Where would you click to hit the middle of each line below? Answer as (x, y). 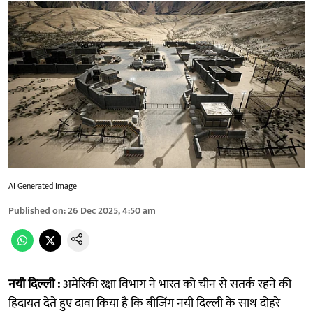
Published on (36, 210)
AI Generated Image (43, 185)
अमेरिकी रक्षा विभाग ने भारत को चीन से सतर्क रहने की (177, 284)
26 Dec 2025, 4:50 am (112, 210)
